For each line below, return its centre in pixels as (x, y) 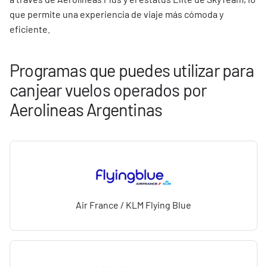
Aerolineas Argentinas (86, 109)
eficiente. (30, 29)
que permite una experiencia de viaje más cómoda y (117, 14)
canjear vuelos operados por (108, 90)
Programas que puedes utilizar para (132, 70)
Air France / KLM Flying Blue (133, 205)
